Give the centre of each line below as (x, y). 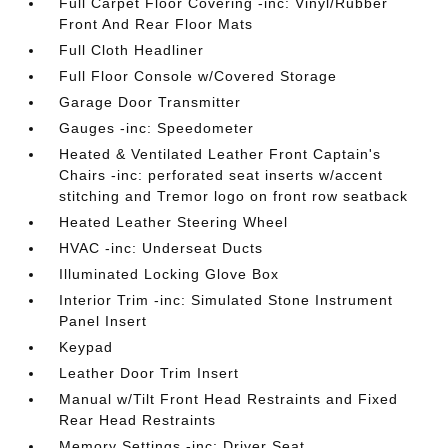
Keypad (86, 347)
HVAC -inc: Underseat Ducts (161, 248)
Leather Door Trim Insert (149, 373)
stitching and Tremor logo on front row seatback (234, 196)
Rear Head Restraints (138, 420)
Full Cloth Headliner (132, 50)
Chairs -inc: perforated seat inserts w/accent (221, 175)
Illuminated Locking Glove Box (169, 274)
